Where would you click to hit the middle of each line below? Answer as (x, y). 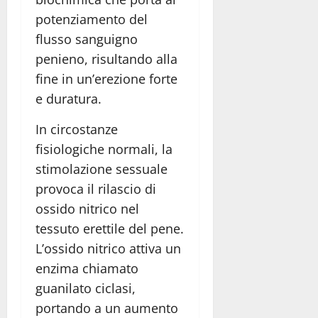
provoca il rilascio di (96, 189)
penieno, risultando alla (106, 59)
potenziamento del (92, 20)
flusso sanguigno (87, 39)
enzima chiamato (87, 269)
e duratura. (68, 99)
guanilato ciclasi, (86, 289)
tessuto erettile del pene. (110, 229)
